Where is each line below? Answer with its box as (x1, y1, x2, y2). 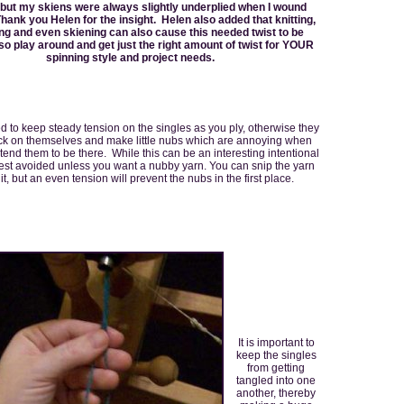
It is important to (237, 335, 315, 349)
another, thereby (236, 386, 316, 399)
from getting (247, 361, 305, 374)
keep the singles (235, 348, 317, 362)
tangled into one (236, 373, 316, 387)
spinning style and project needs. (45, 50, 215, 64)
